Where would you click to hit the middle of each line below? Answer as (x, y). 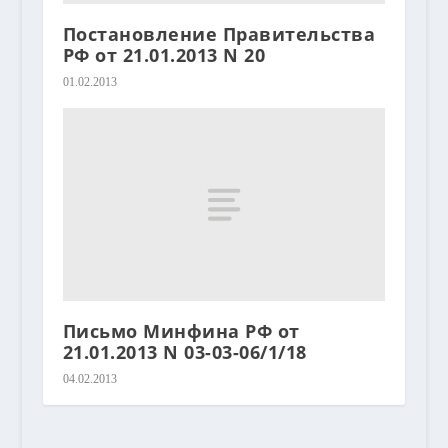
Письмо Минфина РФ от (181, 331)
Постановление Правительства (219, 33)
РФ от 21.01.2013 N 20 (164, 54)
